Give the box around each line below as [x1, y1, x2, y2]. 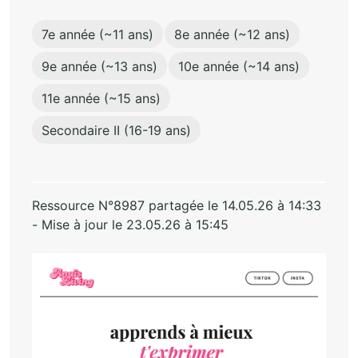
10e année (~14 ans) [178, 58, 300, 74]
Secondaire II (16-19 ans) [42, 121, 191, 138]
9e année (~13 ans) [42, 58, 157, 74]
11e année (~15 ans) [42, 89, 161, 106]
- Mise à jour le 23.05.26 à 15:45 [32, 216, 229, 233]
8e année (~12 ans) [174, 26, 290, 42]
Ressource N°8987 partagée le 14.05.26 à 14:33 [32, 197, 321, 213]
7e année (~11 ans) [42, 26, 153, 42]
